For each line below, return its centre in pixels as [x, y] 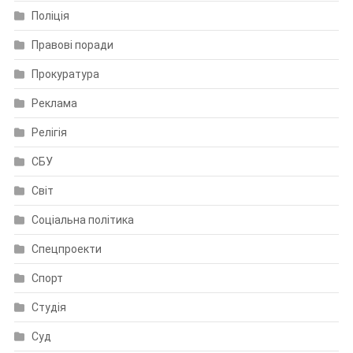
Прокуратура [65, 74]
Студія [48, 308]
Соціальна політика [82, 220]
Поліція [50, 16]
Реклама [54, 104]
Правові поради [72, 45]
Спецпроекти [66, 249]
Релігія [49, 133]
